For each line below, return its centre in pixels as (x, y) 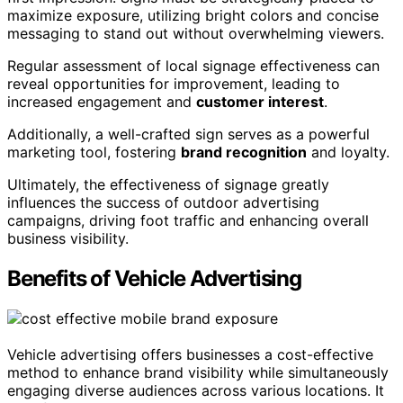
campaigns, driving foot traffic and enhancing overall (188, 220)
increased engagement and (102, 101)
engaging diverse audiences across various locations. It (196, 390)
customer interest (260, 101)
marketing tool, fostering (94, 152)
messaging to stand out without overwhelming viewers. (196, 33)
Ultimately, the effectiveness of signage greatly (168, 184)
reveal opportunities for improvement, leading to (174, 83)
